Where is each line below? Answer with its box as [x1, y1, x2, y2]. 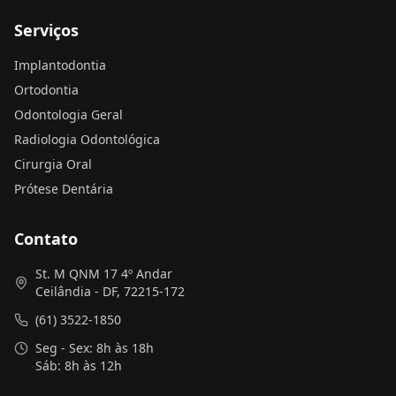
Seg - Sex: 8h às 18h [35, 339, 154, 356]
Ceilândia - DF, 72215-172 [35, 283, 185, 300]
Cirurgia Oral [14, 156, 92, 172]
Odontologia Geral [14, 106, 123, 123]
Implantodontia [14, 57, 106, 73]
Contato [14, 228, 78, 249]
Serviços [14, 19, 79, 41]
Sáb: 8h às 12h [35, 357, 122, 374]
